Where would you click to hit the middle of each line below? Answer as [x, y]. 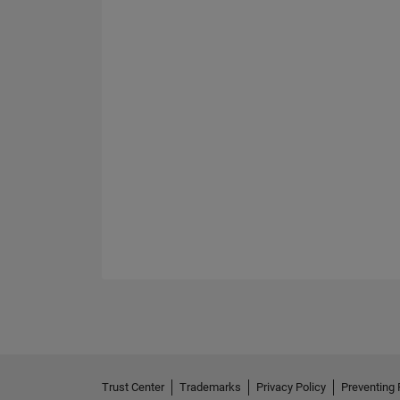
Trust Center [133, 387]
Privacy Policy [291, 387]
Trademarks [210, 387]
